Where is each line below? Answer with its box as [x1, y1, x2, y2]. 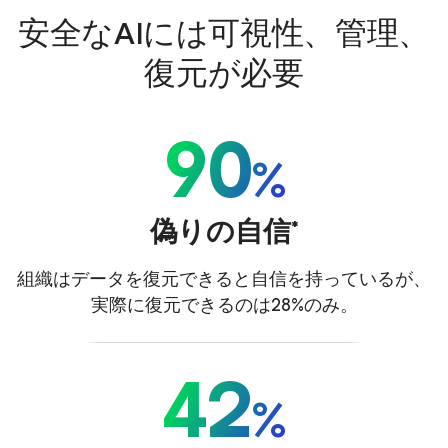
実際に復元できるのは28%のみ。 [90, 289, 358, 320]
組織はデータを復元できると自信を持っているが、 [17, 263, 431, 294]
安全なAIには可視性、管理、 [18, 6, 430, 60]
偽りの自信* [149, 207, 299, 255]
